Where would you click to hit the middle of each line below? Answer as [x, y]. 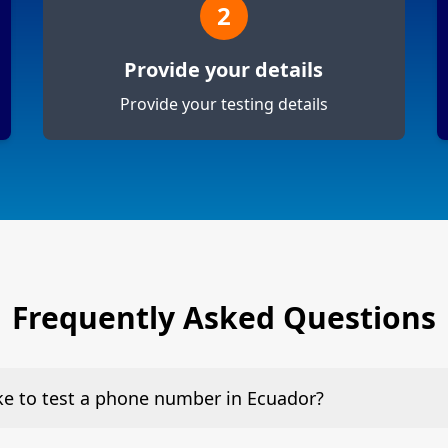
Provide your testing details [223, 104]
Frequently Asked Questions [224, 318]
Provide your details [224, 70]
